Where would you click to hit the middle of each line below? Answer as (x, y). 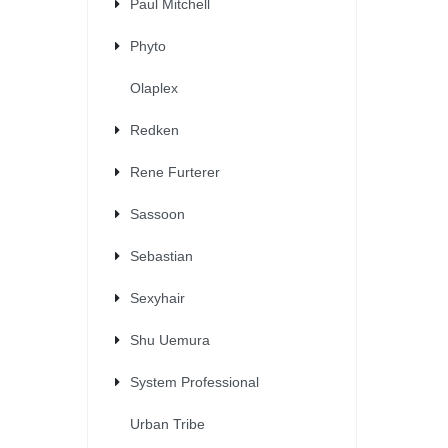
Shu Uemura (170, 339)
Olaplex (154, 87)
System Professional (194, 381)
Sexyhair (157, 297)
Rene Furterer (175, 171)
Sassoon (157, 213)
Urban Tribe (167, 423)
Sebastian (161, 255)
